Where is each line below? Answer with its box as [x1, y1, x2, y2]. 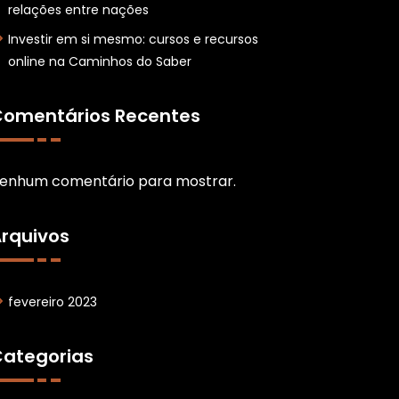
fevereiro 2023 [7, 293, 97, 311]
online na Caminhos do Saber [7, 53, 191, 70]
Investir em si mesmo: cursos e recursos [7, 30, 258, 48]
